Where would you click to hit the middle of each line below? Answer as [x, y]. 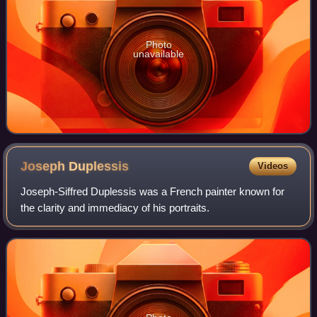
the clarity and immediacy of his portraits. [115, 208]
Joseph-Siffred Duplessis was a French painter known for [153, 192]
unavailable [158, 54]
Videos [272, 166]
